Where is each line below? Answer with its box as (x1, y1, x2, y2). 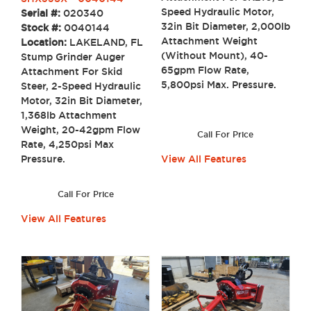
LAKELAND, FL (69, 37, 143, 49)
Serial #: (21, 8, 63, 19)
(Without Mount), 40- (160, 50, 268, 62)
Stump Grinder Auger (21, 51, 125, 63)
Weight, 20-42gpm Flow (21, 124, 140, 136)
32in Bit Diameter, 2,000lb (160, 21, 290, 33)
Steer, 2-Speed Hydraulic (21, 81, 141, 92)
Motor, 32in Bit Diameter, (21, 95, 142, 107)
